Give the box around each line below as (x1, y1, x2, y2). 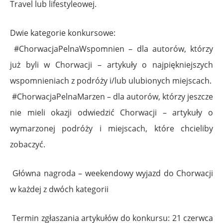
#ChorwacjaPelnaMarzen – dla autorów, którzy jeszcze (10, 91, 213, 102)
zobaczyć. (10, 138, 45, 150)
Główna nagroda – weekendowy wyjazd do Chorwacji (10, 167, 213, 179)
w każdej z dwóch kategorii (10, 183, 109, 195)
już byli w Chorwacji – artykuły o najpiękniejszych (10, 59, 213, 70)
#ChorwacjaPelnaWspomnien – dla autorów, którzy (10, 43, 213, 54)
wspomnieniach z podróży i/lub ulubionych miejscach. (10, 75, 212, 86)
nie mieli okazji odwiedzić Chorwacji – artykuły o (10, 107, 213, 118)
